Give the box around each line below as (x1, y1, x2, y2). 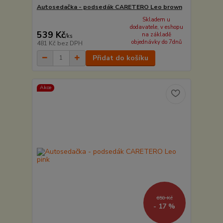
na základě (141, 31, 171, 39)
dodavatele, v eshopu (129, 23, 183, 31)
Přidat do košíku (92, 53, 148, 63)
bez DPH (57, 39, 83, 47)
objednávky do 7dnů (131, 38, 182, 46)
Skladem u (142, 16, 171, 24)
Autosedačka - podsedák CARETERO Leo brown (36, 3, 182, 11)
